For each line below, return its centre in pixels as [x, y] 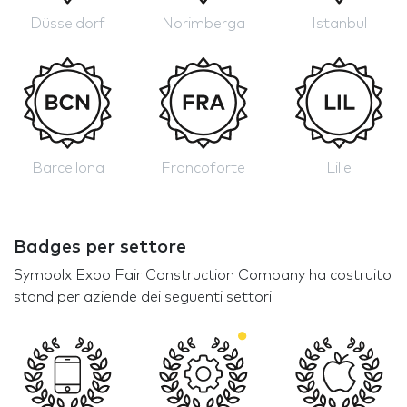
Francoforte [203, 168]
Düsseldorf [68, 23]
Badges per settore [100, 247]
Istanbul [339, 23]
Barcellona [68, 168]
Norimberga [203, 23]
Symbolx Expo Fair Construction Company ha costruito [203, 275]
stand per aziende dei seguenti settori [143, 297]
